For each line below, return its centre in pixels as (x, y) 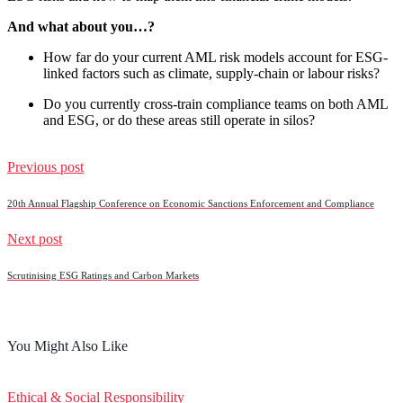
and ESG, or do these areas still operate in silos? (179, 120)
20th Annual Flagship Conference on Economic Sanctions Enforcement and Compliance (191, 203)
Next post (35, 238)
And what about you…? (86, 26)
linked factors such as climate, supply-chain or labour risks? (211, 73)
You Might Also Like (67, 346)
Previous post (45, 166)
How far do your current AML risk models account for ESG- (215, 57)
